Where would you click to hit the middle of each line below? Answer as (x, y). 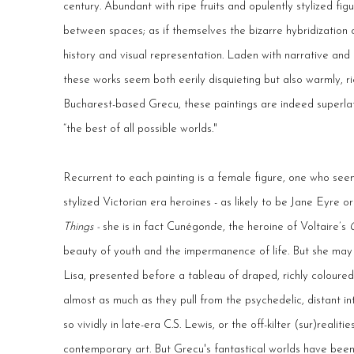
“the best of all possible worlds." (142, 130)
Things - (83, 228)
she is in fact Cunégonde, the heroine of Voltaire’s (226, 228)
